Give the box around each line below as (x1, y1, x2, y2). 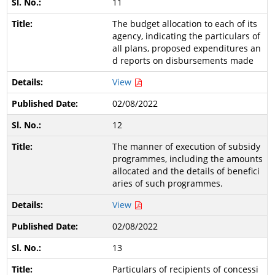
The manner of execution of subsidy (112, 141, 260, 152)
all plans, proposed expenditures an (112, 42, 261, 54)
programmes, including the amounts (112, 153, 263, 165)
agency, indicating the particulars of (112, 30, 260, 42)
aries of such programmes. (112, 177, 223, 189)
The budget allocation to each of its (112, 18, 257, 29)
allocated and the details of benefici (112, 165, 260, 177)
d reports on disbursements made (112, 55, 254, 66)
